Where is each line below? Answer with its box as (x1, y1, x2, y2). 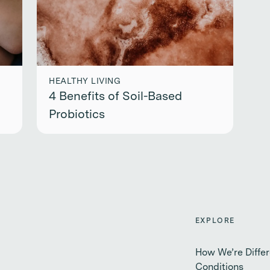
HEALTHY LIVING (49, 77, 121, 86)
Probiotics (49, 109, 105, 121)
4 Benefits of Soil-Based (49, 91, 183, 103)
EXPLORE (195, 218, 236, 225)
